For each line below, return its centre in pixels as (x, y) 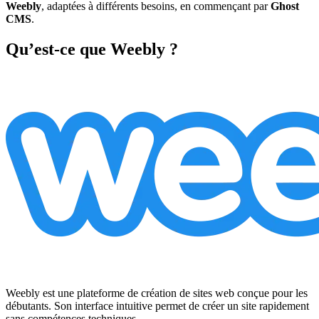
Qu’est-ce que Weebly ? (92, 49)
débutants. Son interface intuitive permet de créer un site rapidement (157, 306)
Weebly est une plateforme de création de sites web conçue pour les (157, 293)
